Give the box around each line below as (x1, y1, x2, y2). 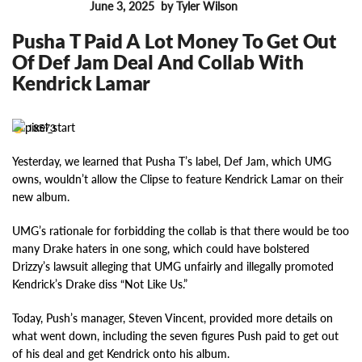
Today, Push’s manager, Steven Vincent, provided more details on (12, 311, 333, 326)
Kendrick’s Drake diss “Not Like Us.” (12, 277, 187, 292)
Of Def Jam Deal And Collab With (12, 50, 304, 74)
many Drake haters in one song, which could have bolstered (12, 242, 309, 256)
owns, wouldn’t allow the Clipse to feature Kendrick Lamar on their (12, 172, 343, 187)
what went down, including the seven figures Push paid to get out (12, 329, 339, 343)
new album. (12, 190, 69, 204)
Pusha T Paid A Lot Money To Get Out (12, 29, 337, 53)
